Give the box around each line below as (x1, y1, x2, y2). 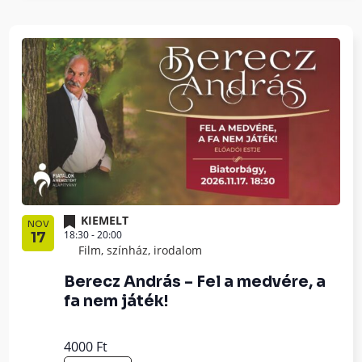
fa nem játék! (64, 291, 170, 312)
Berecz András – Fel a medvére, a (64, 271, 326, 293)
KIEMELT (81, 212, 129, 228)
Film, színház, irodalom (78, 242, 203, 259)
